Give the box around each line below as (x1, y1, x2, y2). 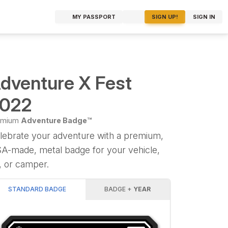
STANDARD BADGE (8, 185, 66, 193)
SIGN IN (192, 13, 215, 20)
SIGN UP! (152, 13, 179, 20)
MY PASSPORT (72, 13, 116, 20)
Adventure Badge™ (20, 116, 92, 125)
